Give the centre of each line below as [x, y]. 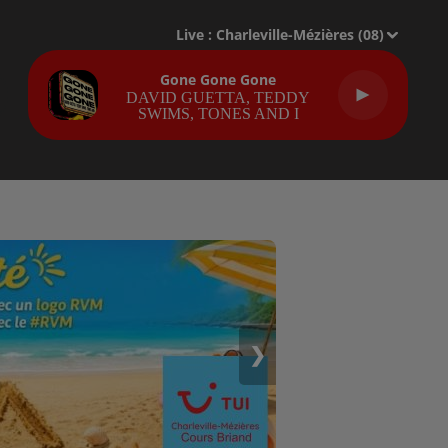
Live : [196, 34]
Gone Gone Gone [218, 79]
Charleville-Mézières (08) [300, 34]
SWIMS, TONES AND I [218, 113]
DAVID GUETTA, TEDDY [218, 97]
